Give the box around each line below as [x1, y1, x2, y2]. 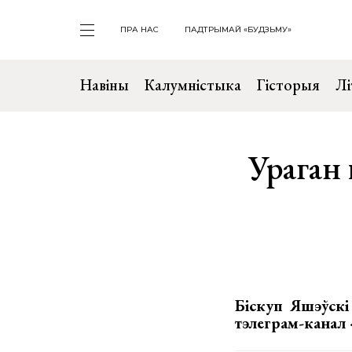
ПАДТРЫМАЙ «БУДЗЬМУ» [185, 24, 291, 35]
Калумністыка [145, 75, 241, 95]
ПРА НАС [120, 24, 159, 35]
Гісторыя [257, 75, 320, 95]
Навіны [80, 75, 129, 95]
